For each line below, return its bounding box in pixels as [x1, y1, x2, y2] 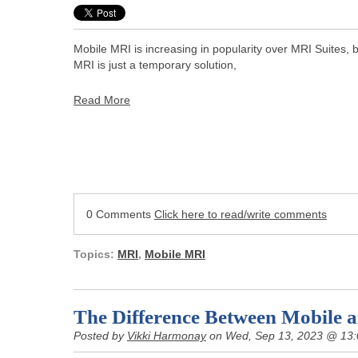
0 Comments [86, 207, 154, 221]
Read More [74, 93, 130, 106]
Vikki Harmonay [127, 328, 206, 342]
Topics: [74, 247, 117, 261]
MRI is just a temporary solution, [74, 58, 237, 71]
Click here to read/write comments [154, 207, 327, 221]
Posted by [74, 328, 127, 342]
